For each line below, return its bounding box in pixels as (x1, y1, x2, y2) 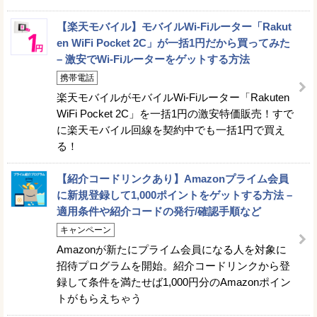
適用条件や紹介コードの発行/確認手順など (57, 205, 261, 218)
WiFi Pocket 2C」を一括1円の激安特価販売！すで (57, 108, 294, 120)
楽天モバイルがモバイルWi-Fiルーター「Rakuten (57, 91, 289, 104)
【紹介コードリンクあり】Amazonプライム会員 (57, 173, 289, 185)
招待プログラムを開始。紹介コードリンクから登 (57, 260, 290, 272)
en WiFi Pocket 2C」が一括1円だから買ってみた (57, 37, 290, 50)
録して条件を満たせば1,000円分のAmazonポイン (57, 276, 291, 289)
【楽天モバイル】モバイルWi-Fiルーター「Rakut (57, 21, 292, 33)
